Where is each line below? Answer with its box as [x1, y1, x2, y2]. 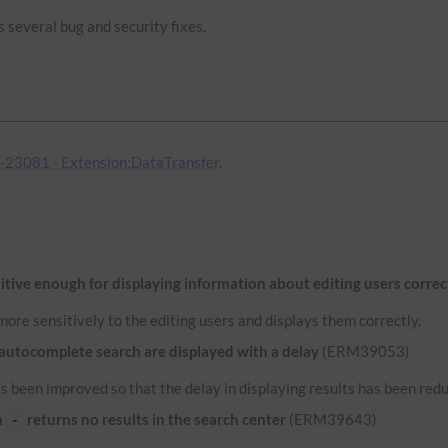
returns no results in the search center [24, 409, 287, 428]
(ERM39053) [319, 341, 411, 360]
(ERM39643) [286, 409, 378, 428]
